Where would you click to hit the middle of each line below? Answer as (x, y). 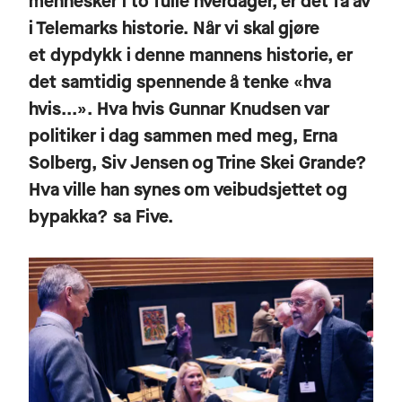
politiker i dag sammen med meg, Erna (183, 135)
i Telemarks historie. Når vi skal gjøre (174, 28)
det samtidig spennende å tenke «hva (180, 82)
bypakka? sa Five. (103, 216)
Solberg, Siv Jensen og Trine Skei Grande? (198, 162)
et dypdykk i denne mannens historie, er (191, 55)
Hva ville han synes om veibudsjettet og (188, 189)
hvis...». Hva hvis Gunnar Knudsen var (179, 109)
